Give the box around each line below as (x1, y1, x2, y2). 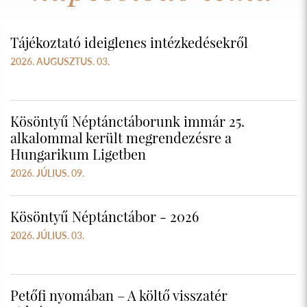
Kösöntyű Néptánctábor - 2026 (10, 207, 199, 226)
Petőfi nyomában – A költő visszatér (10, 286, 228, 305)
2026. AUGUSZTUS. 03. (10, 56, 110, 68)
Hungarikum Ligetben (10, 145, 146, 164)
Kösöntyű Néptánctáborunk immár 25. (10, 112, 245, 131)
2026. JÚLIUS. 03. (10, 230, 84, 242)
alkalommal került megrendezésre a (10, 128, 232, 147)
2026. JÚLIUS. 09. (10, 167, 84, 180)
